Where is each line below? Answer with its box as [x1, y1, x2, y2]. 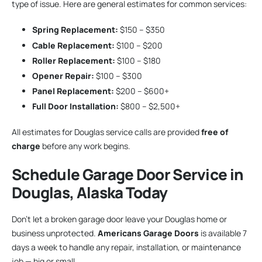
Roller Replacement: [32, 54, 115, 66]
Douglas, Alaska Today [12, 182, 168, 204]
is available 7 [199, 227, 247, 239]
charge [12, 140, 40, 152]
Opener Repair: [32, 70, 94, 81]
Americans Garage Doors [98, 227, 199, 239]
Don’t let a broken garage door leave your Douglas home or [12, 213, 227, 225]
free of [201, 126, 228, 138]
